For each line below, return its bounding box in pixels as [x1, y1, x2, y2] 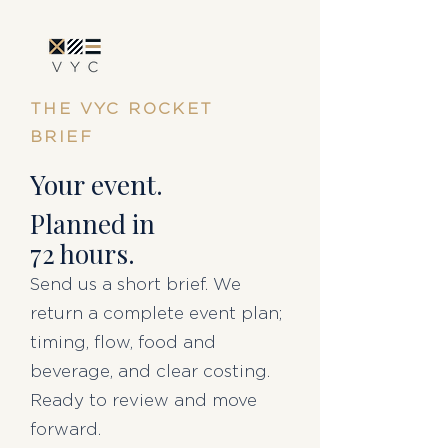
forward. [30, 421, 101, 438]
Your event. [30, 166, 163, 202]
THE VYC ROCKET [30, 101, 214, 117]
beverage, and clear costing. [30, 363, 270, 380]
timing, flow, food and [30, 334, 216, 351]
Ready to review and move [30, 392, 257, 409]
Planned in [30, 206, 161, 241]
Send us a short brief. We [30, 276, 241, 293]
